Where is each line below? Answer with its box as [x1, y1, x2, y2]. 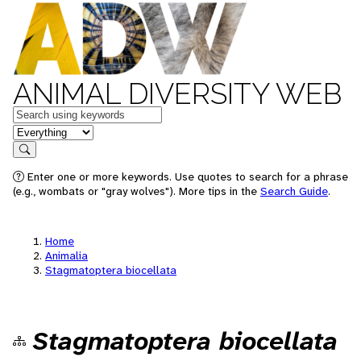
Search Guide [260, 184, 328, 198]
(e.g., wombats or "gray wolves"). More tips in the [13, 184, 260, 198]
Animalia [45, 248, 88, 263]
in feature [12, 122, 65, 139]
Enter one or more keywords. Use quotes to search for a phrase [24, 169, 348, 184]
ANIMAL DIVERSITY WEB [13, 77, 342, 110]
